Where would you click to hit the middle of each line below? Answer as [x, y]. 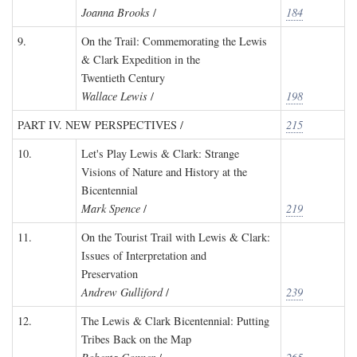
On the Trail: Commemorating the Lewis [174, 41]
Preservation [110, 274]
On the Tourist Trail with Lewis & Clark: [176, 237]
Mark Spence [111, 208]
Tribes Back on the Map [136, 339]
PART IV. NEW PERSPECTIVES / [100, 125]
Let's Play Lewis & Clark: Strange [160, 153]
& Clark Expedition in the [141, 59]
